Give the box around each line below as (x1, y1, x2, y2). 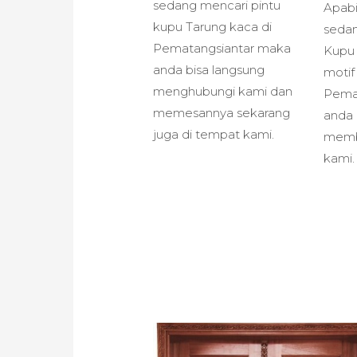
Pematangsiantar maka (153, 40, 292, 56)
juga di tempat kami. (153, 126, 275, 142)
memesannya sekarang (153, 104, 291, 120)
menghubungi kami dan (153, 83, 293, 99)
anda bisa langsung (153, 61, 265, 77)
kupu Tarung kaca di (153, 18, 273, 34)
